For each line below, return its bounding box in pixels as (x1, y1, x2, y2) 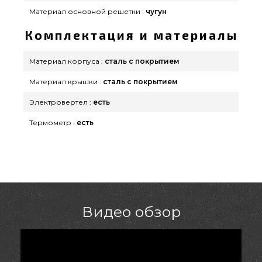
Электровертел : (29, 97, 91, 106)
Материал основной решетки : (29, 6, 144, 16)
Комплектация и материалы (24, 27, 238, 42)
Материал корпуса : (29, 56, 103, 65)
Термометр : (29, 118, 75, 127)
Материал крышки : (29, 77, 101, 86)
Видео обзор (81, 202, 181, 220)
